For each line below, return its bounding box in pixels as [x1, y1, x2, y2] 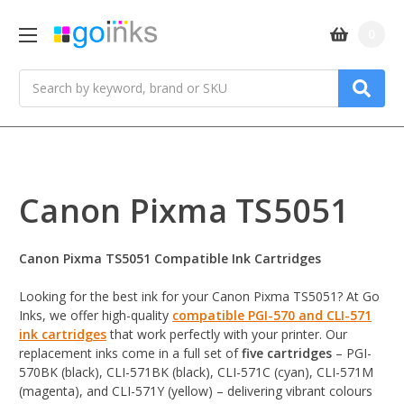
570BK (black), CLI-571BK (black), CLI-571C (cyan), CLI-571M [19, 363, 373, 381]
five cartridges [242, 344, 332, 363]
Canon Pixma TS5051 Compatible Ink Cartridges [19, 250, 321, 268]
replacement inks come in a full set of [19, 344, 242, 363]
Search [19, 69, 59, 87]
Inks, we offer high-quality [19, 307, 172, 325]
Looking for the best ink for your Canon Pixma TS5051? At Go [19, 288, 380, 306]
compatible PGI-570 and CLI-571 [172, 307, 372, 325]
